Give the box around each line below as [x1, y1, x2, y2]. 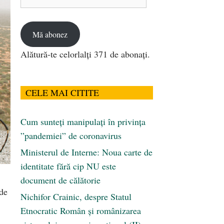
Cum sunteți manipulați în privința [20, 115, 145, 128]
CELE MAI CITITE [25, 86, 99, 99]
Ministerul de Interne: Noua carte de [20, 146, 152, 158]
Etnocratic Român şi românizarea [20, 204, 141, 217]
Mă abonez [32, 28, 68, 39]
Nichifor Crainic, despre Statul [20, 190, 131, 203]
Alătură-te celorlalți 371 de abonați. [20, 48, 150, 60]
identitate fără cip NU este [20, 160, 116, 172]
